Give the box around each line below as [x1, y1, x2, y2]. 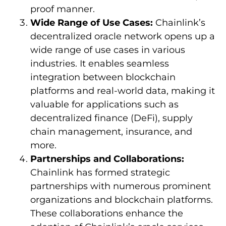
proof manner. [30, 4, 95, 15]
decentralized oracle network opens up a [30, 31, 215, 42]
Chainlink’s [153, 17, 205, 29]
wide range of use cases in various [30, 44, 185, 56]
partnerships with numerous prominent [30, 181, 211, 192]
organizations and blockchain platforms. [30, 194, 213, 206]
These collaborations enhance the [30, 208, 183, 219]
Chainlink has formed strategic [30, 167, 170, 179]
